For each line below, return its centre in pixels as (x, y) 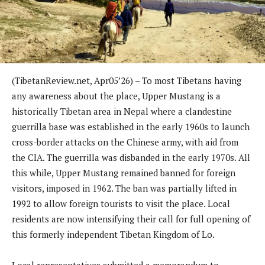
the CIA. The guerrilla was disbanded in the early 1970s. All (131, 157)
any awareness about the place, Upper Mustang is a (116, 96)
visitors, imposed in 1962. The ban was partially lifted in (124, 188)
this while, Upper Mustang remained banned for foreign (124, 172)
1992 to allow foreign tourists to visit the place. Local (121, 203)
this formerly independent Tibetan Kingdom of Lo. (113, 234)
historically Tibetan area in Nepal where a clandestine (122, 111)
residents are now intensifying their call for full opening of (131, 219)
